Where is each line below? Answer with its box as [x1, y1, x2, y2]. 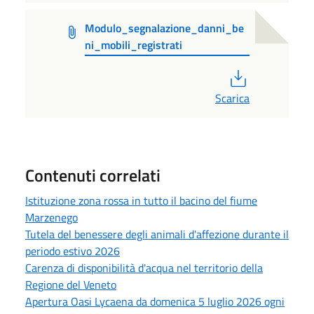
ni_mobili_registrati [84, 36, 182, 54]
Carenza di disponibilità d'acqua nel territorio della [25, 259, 263, 276]
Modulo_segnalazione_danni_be [84, 20, 244, 37]
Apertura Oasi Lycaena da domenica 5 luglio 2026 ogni [25, 292, 285, 310]
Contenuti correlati [25, 162, 161, 188]
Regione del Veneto [25, 275, 116, 293]
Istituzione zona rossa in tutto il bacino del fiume [25, 191, 257, 209]
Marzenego [25, 208, 78, 226]
